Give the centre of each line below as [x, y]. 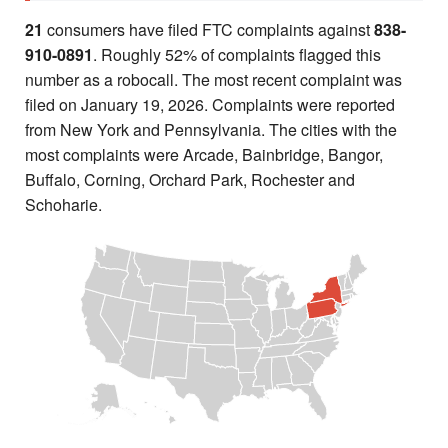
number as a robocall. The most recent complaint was [213, 79]
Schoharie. [63, 204]
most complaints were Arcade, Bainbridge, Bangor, [204, 154]
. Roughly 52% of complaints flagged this [237, 54]
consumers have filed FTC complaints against [208, 29]
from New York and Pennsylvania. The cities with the [211, 129]
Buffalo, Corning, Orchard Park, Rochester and [190, 179]
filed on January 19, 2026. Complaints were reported [210, 104]
